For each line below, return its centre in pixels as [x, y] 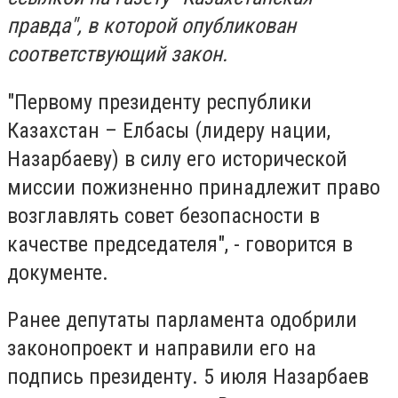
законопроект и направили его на [162, 349]
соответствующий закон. [117, 54]
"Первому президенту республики [159, 102]
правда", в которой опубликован [151, 26]
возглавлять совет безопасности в [163, 215]
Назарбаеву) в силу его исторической [177, 159]
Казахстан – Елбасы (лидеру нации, [169, 130]
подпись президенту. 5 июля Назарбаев [188, 377]
